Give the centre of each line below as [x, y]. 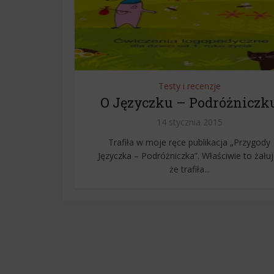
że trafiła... [189, 169]
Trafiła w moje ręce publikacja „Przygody [189, 142]
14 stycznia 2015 [189, 122]
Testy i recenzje [189, 86]
